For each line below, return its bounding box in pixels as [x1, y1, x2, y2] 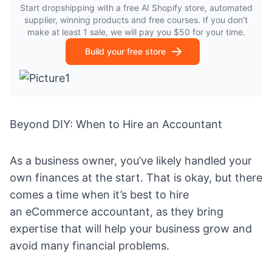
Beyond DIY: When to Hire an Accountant [10, 118, 222, 131]
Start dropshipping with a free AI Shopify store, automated [19, 2, 253, 13]
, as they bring [150, 205, 223, 219]
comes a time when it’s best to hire [10, 188, 189, 202]
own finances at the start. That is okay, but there [10, 171, 262, 185]
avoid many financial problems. [10, 239, 169, 253]
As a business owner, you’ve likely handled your [10, 154, 252, 168]
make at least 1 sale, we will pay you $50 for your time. [27, 27, 245, 38]
